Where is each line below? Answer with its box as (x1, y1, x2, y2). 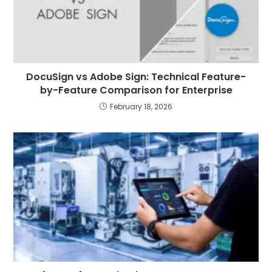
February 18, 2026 (110, 101, 172, 112)
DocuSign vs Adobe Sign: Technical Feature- (26, 70, 246, 84)
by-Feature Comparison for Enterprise (39, 83, 233, 98)
